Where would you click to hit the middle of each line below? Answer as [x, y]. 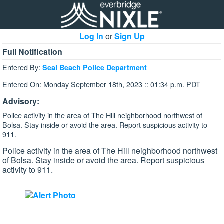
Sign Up [129, 36]
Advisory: [21, 101]
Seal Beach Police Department [95, 67]
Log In [91, 36]
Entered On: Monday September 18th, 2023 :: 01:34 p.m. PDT [101, 84]
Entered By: [22, 67]
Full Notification [32, 52]
